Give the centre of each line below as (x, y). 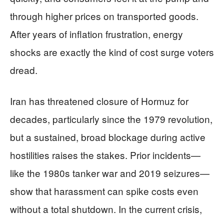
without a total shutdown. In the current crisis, (106, 209)
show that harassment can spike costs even (104, 191)
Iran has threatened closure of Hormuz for (99, 101)
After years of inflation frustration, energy (96, 34)
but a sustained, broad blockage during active (108, 137)
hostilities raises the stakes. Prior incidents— (105, 155)
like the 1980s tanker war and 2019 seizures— (110, 173)
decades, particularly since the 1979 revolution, (111, 119)
